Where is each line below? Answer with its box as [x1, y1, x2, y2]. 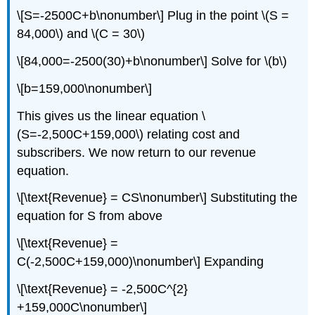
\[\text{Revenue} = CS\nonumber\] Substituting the [17, 191, 298, 205]
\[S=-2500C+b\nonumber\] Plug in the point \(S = [17, 8, 290, 23]
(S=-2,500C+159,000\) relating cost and [17, 127, 240, 141]
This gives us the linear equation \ [17, 108, 206, 123]
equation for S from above [17, 209, 163, 224]
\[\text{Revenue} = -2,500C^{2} [17, 282, 188, 297]
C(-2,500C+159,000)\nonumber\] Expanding [17, 255, 264, 269]
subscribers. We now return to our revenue [17, 145, 257, 160]
